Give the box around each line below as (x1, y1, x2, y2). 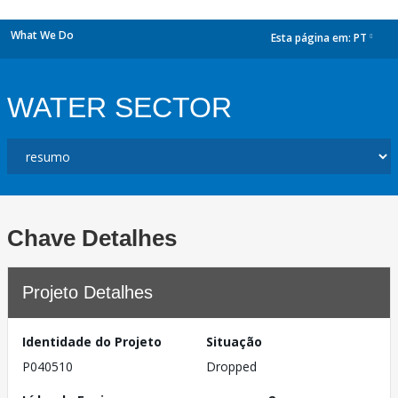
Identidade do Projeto (22, 333, 162, 350)
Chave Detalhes (7, 225, 177, 251)
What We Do (11, 28, 74, 43)
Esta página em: (271, 30, 354, 46)
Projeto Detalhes (22, 283, 153, 302)
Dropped (206, 358, 257, 375)
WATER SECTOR (7, 92, 232, 123)
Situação (206, 333, 262, 350)
